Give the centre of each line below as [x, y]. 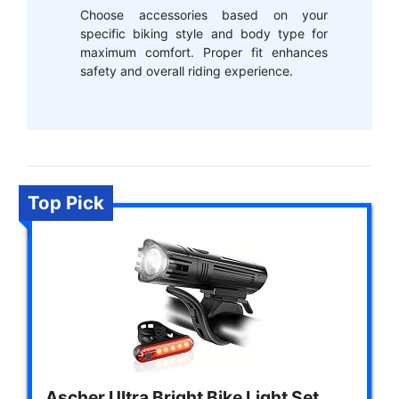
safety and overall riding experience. [187, 71]
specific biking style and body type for [204, 34]
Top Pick [66, 202]
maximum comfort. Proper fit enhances [204, 53]
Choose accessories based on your [204, 15]
